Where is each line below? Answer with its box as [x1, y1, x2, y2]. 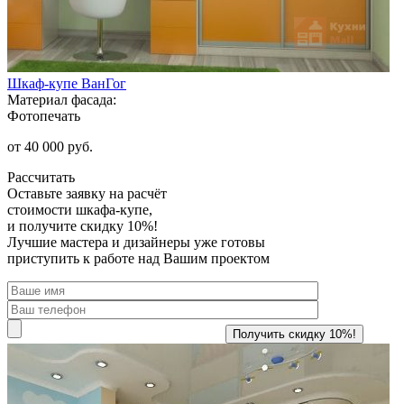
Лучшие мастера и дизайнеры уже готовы [7, 234, 265, 250]
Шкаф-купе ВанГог [7, 75, 126, 91]
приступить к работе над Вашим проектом [7, 250, 270, 266]
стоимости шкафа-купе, [7, 201, 152, 217]
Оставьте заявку [7, 185, 106, 201]
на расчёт [106, 185, 167, 201]
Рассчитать [7, 169, 75, 185]
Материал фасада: [7, 91, 116, 107]
